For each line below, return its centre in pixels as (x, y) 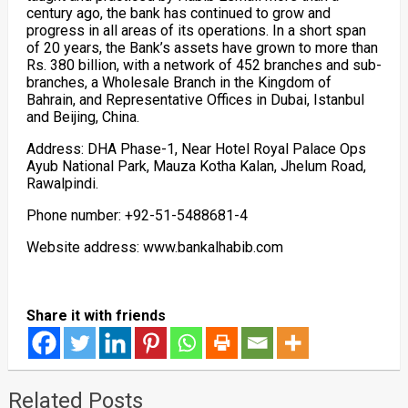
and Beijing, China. (82, 117)
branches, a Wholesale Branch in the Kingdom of (178, 82)
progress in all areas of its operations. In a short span (196, 31)
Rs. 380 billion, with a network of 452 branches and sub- (204, 65)
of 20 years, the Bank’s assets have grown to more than (202, 48)
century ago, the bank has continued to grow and (178, 13)
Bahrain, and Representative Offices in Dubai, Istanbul (195, 100)
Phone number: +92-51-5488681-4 (137, 215)
